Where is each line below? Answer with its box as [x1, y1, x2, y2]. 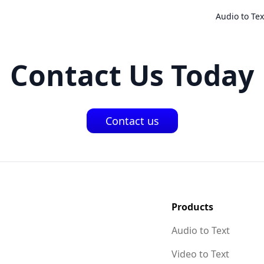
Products [171, 200, 213, 213]
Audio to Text [171, 224, 230, 237]
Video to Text [171, 247, 229, 260]
